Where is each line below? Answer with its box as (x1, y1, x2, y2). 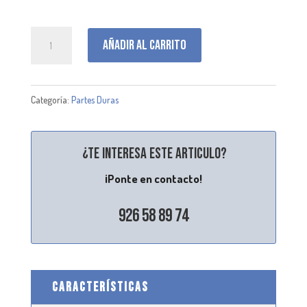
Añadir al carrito (102, 37, 186, 54)
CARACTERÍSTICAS (51, 279, 149, 295)
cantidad (29, 49, 68, 64)
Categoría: (30, 93, 71, 106)
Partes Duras (71, 93, 119, 106)
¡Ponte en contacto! (104, 171, 202, 186)
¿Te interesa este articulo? (82, 144, 228, 163)
